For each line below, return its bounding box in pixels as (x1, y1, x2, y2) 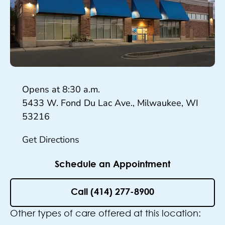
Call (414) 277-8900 (71, 188, 154, 197)
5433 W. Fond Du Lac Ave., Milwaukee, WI (22, 97, 198, 109)
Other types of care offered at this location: (10, 207, 201, 219)
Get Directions (22, 133, 79, 146)
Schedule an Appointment (55, 160, 170, 170)
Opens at (22, 83, 62, 96)
